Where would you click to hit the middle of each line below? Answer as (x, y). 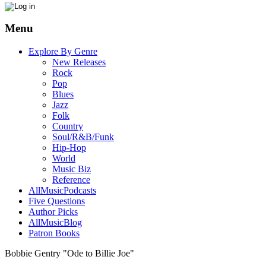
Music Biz (72, 169)
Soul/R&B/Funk (83, 137)
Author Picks (53, 212)
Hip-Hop (69, 148)
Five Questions (57, 201)
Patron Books (54, 233)
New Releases (79, 62)
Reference (71, 180)
